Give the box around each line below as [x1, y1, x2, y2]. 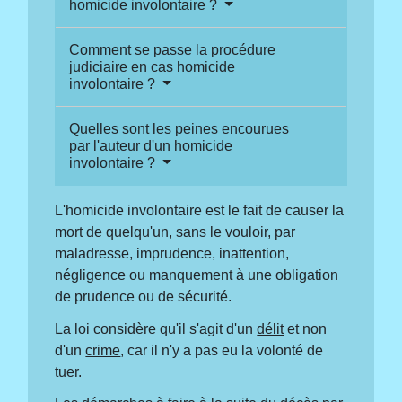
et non [284, 320, 328, 336]
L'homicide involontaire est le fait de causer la [55, 203, 345, 219]
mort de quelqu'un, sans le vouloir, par [55, 224, 296, 240]
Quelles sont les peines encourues [69, 121, 290, 137]
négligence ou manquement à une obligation [55, 267, 339, 284]
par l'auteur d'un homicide [69, 138, 233, 154]
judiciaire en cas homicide [69, 59, 236, 75]
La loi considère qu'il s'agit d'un [55, 320, 258, 336]
